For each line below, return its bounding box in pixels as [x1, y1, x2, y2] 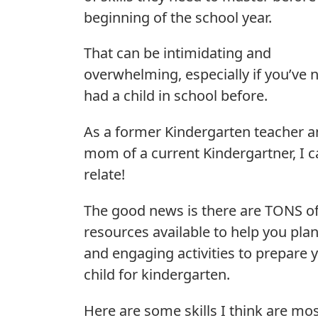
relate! [84, 165, 125, 185]
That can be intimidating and [84, 43, 271, 63]
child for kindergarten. [84, 264, 230, 284]
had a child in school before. [84, 86, 268, 106]
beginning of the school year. [84, 7, 272, 27]
